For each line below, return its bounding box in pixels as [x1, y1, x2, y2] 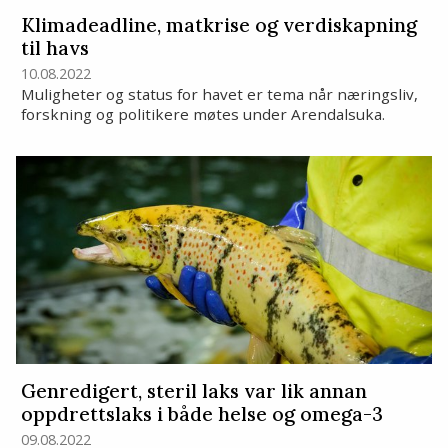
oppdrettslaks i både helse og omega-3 [20, 401, 383, 426]
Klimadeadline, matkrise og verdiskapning [20, 12, 417, 37]
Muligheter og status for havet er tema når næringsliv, [20, 83, 418, 104]
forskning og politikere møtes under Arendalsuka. [20, 103, 385, 124]
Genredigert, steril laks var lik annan [20, 378, 367, 403]
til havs [20, 35, 89, 60]
